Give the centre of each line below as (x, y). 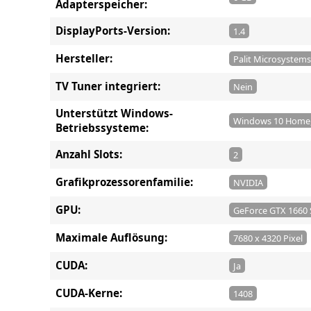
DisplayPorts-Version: (113, 31)
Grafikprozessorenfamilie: (124, 182)
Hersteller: (84, 59)
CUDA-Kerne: (89, 293)
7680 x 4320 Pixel (268, 238)
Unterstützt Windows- (114, 113)
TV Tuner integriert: (108, 86)
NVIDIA (248, 182)
